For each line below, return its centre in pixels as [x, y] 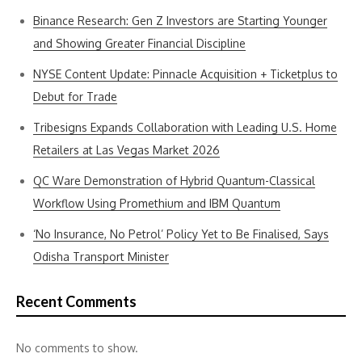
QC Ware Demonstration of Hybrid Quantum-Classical [174, 181]
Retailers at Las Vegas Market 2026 [126, 150]
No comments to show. [77, 348]
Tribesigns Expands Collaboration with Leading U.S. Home [185, 127]
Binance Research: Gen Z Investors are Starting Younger [180, 21]
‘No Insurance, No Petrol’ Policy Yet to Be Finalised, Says [181, 234]
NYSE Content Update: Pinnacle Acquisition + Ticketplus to [185, 74]
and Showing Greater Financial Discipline [139, 43]
